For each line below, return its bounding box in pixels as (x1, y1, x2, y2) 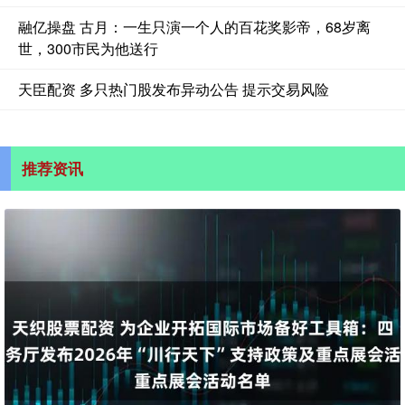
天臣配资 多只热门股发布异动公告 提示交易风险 (18, 79, 329, 100)
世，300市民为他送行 (18, 38, 158, 60)
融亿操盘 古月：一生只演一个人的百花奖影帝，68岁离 (18, 16, 371, 38)
